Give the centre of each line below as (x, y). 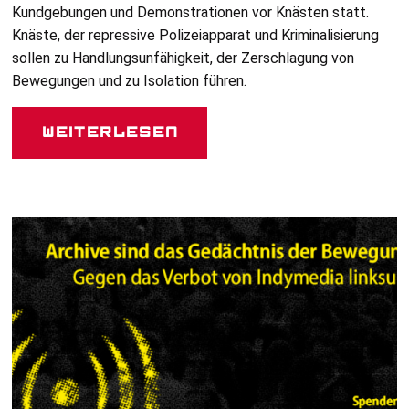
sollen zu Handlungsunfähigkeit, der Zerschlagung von (184, 58)
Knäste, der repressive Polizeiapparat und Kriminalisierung (196, 36)
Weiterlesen (110, 133)
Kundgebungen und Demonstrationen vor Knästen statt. (191, 13)
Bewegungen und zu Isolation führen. (130, 81)
